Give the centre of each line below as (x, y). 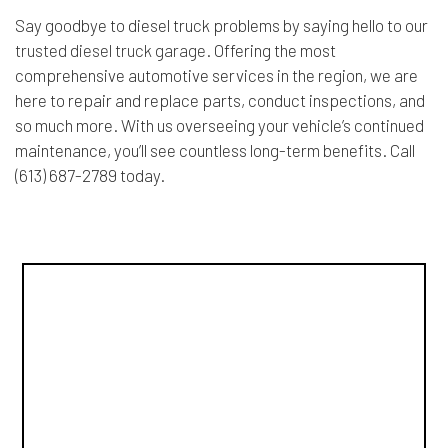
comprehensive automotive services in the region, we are (216, 75)
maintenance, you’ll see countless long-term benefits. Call (215, 150)
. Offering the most (271, 50)
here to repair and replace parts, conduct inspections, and (220, 100)
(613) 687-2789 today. (90, 175)
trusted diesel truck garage (110, 50)
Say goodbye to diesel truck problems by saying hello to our (221, 25)
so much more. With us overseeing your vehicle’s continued (219, 125)
